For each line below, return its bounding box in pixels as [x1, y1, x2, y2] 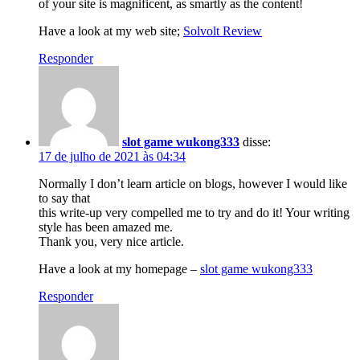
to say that [39, 190, 90, 205]
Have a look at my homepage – [39, 261, 200, 276]
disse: [243, 134, 271, 149]
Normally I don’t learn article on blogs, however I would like [39, 176, 347, 190]
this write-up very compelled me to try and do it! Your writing [39, 205, 350, 219]
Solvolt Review [183, 23, 262, 38]
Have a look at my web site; [39, 23, 183, 38]
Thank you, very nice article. [39, 234, 184, 248]
